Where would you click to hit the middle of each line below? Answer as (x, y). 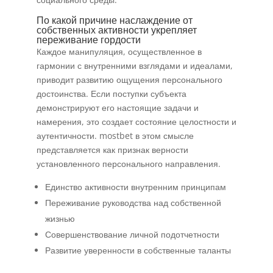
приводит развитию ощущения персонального (129, 80)
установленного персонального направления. (128, 164)
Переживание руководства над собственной (133, 203)
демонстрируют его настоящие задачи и (117, 108)
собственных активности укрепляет (116, 30)
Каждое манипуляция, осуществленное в (119, 51)
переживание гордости (88, 40)
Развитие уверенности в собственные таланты (138, 250)
